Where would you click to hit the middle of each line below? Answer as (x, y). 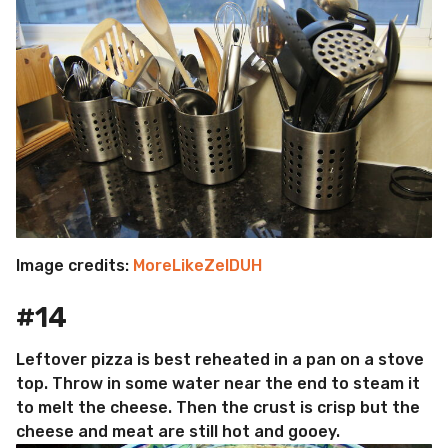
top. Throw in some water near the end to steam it (218, 384)
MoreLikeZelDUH (197, 265)
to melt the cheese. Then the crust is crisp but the (218, 408)
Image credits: (74, 265)
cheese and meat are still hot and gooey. (178, 432)
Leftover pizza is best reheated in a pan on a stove (220, 360)
